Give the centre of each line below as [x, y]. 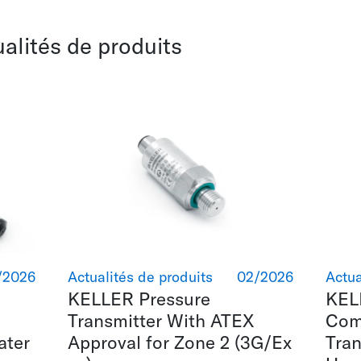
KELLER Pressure [139, 299]
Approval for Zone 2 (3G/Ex [179, 342]
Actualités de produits [140, 277]
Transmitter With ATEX [160, 321]
